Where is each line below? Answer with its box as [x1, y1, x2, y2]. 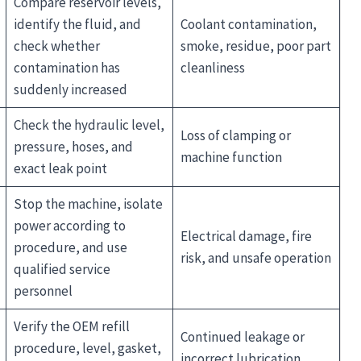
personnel [13, 281, 73, 300]
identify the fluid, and [13, 15, 141, 33]
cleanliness [180, 58, 245, 77]
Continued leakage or [180, 327, 305, 346]
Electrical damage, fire [180, 226, 312, 245]
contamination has [13, 58, 120, 77]
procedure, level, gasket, [13, 338, 161, 357]
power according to [13, 216, 126, 234]
